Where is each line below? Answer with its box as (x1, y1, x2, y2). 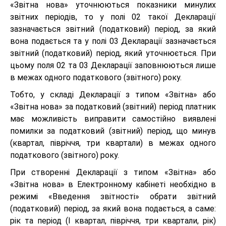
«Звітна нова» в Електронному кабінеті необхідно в (10, 179, 216, 189)
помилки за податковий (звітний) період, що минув (10, 126, 216, 136)
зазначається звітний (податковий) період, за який (10, 24, 216, 34)
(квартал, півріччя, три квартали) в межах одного (10, 138, 216, 148)
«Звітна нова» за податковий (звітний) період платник (10, 101, 216, 111)
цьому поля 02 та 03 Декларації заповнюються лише (10, 60, 216, 70)
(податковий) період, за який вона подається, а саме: (10, 203, 216, 213)
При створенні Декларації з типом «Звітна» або (10, 167, 216, 177)
